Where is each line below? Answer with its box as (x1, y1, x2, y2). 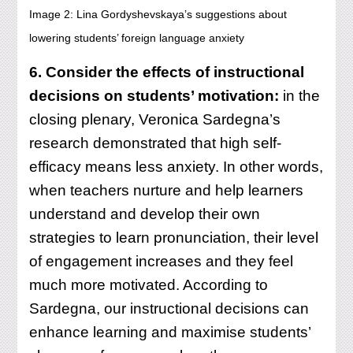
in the (279, 87, 321, 105)
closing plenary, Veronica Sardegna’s (29, 111, 281, 128)
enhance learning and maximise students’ (29, 324, 311, 341)
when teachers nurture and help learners (29, 182, 304, 199)
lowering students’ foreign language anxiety (29, 31, 245, 44)
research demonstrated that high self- (29, 135, 282, 152)
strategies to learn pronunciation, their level (29, 229, 319, 247)
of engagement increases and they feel (29, 253, 294, 270)
